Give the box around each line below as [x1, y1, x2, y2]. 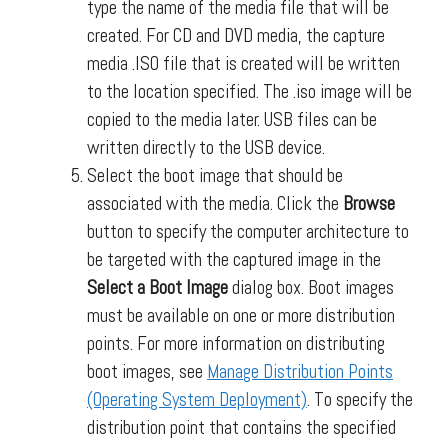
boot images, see [87, 359, 207, 384]
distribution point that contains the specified [87, 415, 396, 440]
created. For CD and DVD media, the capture [87, 23, 385, 48]
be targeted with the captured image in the [87, 247, 381, 272]
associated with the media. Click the [87, 191, 343, 216]
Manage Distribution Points [207, 359, 393, 384]
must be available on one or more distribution [87, 303, 395, 328]
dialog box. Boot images [228, 275, 394, 300]
